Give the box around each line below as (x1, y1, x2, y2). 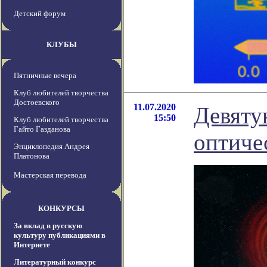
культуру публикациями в (14, 231, 105, 240)
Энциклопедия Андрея (14, 142, 89, 151)
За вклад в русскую (14, 221, 82, 231)
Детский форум (14, 9, 66, 18)
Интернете (14, 240, 50, 250)
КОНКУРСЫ (38, 204, 85, 213)
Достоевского (14, 98, 60, 107)
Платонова (14, 151, 49, 161)
